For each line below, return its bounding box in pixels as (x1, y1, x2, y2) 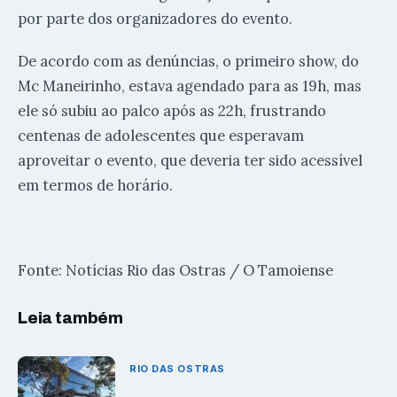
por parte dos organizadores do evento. (18, 8, 292, 28)
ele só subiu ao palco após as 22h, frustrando (18, 100, 326, 121)
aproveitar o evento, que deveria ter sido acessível (18, 150, 362, 170)
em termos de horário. (18, 175, 173, 195)
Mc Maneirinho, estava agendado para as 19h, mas (18, 75, 362, 96)
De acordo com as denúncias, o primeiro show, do (18, 51, 359, 71)
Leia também (18, 308, 124, 327)
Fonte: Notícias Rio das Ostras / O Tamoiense (18, 260, 333, 280)
